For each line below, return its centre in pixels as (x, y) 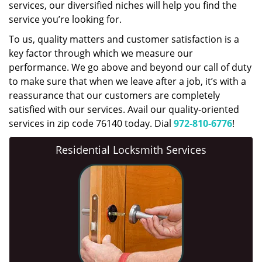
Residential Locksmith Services (131, 150)
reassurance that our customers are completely (114, 95)
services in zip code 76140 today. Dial (91, 123)
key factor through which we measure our (101, 53)
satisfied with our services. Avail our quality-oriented (124, 109)
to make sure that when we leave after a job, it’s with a (127, 81)
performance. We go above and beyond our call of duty (130, 67)
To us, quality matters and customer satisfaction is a (124, 39)
